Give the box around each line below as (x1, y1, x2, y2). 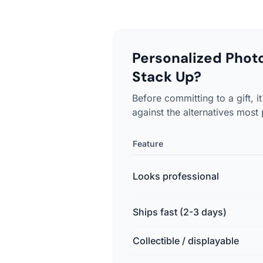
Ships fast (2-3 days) (133, 206, 227, 218)
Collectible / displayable (133, 235, 239, 247)
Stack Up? (132, 68, 201, 86)
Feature (133, 139, 163, 149)
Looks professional (133, 170, 219, 182)
